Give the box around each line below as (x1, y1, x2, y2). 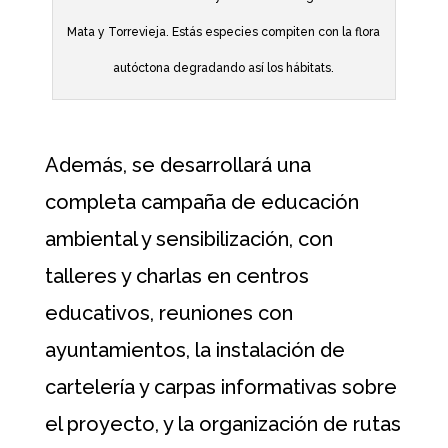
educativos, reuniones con (44, 301, 293, 326)
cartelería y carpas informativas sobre (44, 375, 397, 400)
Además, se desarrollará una (44, 153, 311, 178)
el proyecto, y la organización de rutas (44, 412, 401, 437)
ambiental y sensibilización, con (44, 227, 333, 252)
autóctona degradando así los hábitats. (113, 61, 335, 76)
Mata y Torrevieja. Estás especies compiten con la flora (67, 25, 381, 40)
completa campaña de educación (44, 190, 359, 215)
